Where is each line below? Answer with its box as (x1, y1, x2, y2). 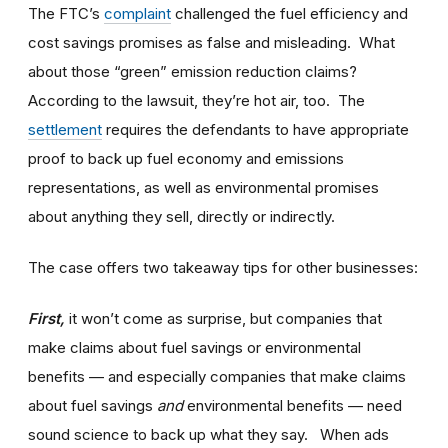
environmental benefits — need (183, 395, 402, 415)
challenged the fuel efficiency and (171, 3, 408, 23)
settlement (28, 119, 102, 139)
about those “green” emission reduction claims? (28, 61, 361, 81)
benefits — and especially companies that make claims (28, 366, 406, 386)
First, (28, 308, 65, 328)
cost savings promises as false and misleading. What (28, 32, 395, 52)
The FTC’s (28, 3, 104, 23)
